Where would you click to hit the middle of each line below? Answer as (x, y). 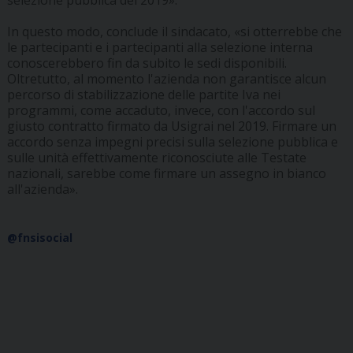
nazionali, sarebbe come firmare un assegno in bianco (166, 174)
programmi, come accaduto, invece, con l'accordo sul (161, 111)
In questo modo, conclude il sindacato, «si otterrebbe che (174, 32)
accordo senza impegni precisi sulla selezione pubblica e (172, 142)
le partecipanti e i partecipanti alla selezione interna (160, 48)
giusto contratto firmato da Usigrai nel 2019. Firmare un (171, 126)
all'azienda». (42, 190)
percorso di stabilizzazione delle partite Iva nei (143, 95)
